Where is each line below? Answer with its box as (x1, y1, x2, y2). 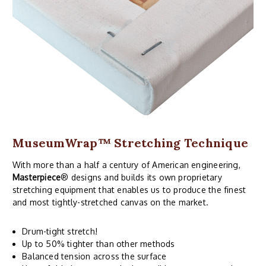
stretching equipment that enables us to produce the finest (12, 184, 246, 195)
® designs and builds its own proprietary (61, 172, 222, 182)
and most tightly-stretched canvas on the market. (12, 197, 209, 207)
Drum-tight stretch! (22, 226, 98, 236)
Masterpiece (12, 172, 61, 182)
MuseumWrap (12, 135, 98, 150)
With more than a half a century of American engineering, (12, 159, 240, 170)
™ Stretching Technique (97, 135, 248, 150)
